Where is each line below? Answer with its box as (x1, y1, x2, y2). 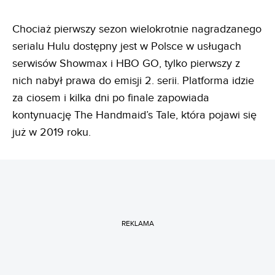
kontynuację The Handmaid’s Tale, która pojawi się (12, 108, 257, 122)
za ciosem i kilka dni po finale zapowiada (12, 91, 209, 104)
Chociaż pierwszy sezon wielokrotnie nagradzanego (12, 22, 261, 36)
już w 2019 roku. (12, 125, 91, 139)
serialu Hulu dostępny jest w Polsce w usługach (12, 39, 241, 53)
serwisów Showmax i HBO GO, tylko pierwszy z (12, 56, 240, 70)
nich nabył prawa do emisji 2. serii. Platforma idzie (12, 74, 254, 87)
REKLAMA (121, 219, 154, 228)
